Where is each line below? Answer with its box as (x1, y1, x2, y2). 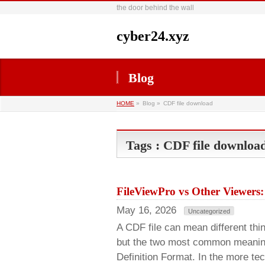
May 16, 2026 (117, 205, 176, 216)
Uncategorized (188, 208, 230, 215)
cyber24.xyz (117, 28, 189, 44)
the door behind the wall (117, 4, 194, 12)
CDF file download (163, 100, 213, 106)
